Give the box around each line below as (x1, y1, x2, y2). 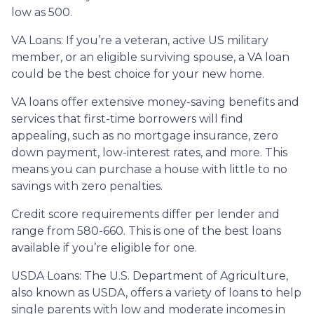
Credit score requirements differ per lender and (11, 207, 280, 221)
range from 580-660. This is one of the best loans (11, 224, 281, 238)
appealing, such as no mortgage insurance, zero (11, 128, 278, 142)
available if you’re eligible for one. (11, 240, 197, 254)
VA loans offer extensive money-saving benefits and (11, 95, 299, 109)
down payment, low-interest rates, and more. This (11, 145, 287, 159)
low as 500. (11, 5, 72, 19)
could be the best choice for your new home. (11, 67, 264, 81)
